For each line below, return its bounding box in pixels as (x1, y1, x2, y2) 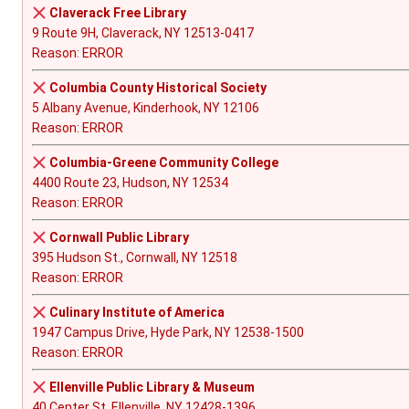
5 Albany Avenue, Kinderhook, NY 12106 (32, 100, 259, 116)
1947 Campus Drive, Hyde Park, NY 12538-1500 (32, 325, 304, 341)
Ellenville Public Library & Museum (48, 380, 255, 395)
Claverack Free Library (48, 5, 186, 21)
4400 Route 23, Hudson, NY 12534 (32, 175, 228, 191)
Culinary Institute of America (48, 305, 225, 320)
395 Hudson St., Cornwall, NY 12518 (32, 250, 237, 266)
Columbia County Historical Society (48, 80, 267, 96)
